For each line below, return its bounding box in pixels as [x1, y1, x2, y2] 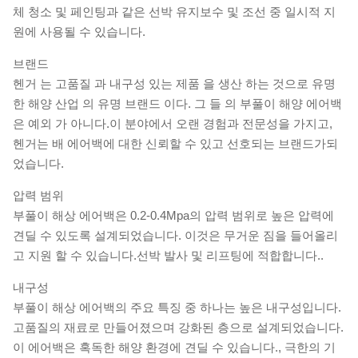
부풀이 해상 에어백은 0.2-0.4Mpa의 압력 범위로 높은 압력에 [13, 209, 334, 222]
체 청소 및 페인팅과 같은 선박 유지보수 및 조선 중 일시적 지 [13, 5, 336, 18]
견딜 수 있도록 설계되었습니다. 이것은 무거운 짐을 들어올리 [13, 229, 338, 242]
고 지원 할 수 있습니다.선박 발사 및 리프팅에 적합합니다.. [13, 249, 324, 262]
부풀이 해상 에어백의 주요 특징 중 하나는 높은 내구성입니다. [13, 300, 341, 314]
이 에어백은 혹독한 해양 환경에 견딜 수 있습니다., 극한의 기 [13, 340, 336, 354]
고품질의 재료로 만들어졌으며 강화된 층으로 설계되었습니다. [13, 320, 344, 334]
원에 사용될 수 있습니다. [13, 25, 145, 38]
